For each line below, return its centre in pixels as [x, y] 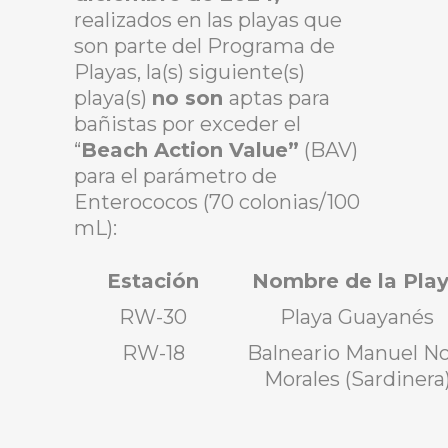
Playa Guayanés [357, 316]
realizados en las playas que [208, 19]
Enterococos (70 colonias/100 [217, 201]
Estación [153, 280]
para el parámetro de [175, 175]
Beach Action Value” [190, 149]
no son [190, 97]
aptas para [279, 97]
